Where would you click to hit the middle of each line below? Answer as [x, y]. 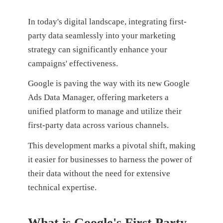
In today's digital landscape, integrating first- [107, 21]
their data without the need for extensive [99, 174]
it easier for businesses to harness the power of [110, 160]
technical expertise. [62, 188]
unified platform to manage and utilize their [105, 111]
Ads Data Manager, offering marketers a [98, 98]
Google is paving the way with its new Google [109, 84]
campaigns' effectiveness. [74, 63]
